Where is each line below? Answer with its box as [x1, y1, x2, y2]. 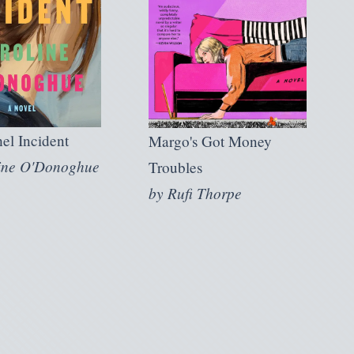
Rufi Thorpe [167, 182, 242, 203]
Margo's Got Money [148, 130, 272, 151]
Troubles [148, 156, 202, 177]
